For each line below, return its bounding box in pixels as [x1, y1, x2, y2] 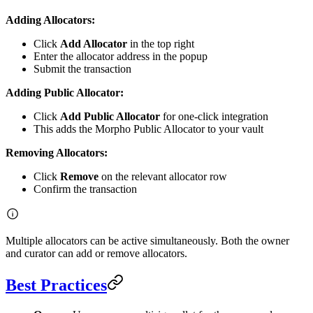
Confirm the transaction [34, 182, 137, 195]
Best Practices [6, 275, 107, 294]
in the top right [127, 37, 194, 50]
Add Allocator [60, 37, 127, 50]
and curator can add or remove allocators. [6, 247, 187, 259]
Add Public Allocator [60, 110, 160, 122]
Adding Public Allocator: [6, 86, 124, 99]
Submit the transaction [34, 62, 131, 75]
